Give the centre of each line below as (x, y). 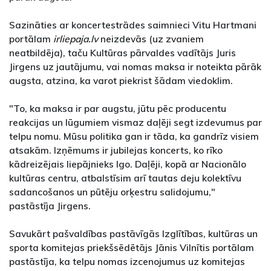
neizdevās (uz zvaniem (152, 39)
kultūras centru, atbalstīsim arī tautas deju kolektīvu (125, 178)
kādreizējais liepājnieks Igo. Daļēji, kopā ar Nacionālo (128, 164)
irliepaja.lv (77, 39)
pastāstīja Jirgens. (50, 206)
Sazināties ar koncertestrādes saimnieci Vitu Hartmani (133, 25)
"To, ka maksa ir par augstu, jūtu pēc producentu (118, 109)
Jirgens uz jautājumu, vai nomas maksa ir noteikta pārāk (135, 67)
